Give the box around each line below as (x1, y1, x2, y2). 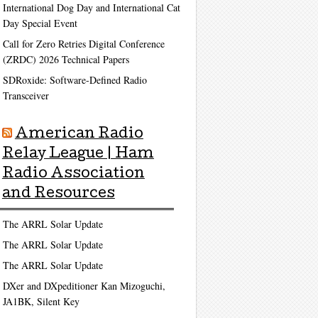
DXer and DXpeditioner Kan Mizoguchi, (2, 279, 165, 293)
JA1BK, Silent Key (2, 295, 79, 309)
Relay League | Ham (1, 147, 154, 162)
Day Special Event (2, 16, 77, 30)
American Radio (14, 127, 143, 142)
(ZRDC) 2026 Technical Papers (2, 52, 129, 66)
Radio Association (1, 167, 145, 182)
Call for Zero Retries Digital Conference (2, 36, 165, 50)
